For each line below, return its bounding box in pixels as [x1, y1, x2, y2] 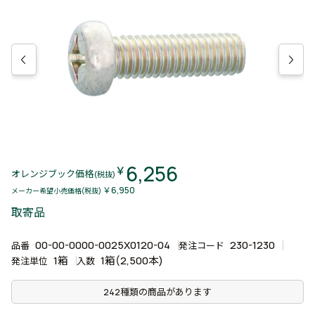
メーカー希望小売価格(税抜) [11, 186, 103, 195]
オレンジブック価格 [11, 167, 94, 180]
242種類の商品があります [103, 285, 212, 298]
